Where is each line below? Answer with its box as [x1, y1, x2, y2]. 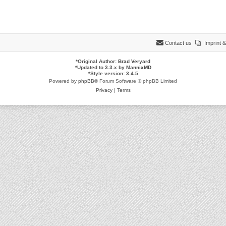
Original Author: [78, 59, 118, 64]
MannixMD [126, 65, 151, 70]
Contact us [165, 40, 192, 46]
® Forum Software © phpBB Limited [94, 78, 177, 84]
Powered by [49, 78, 78, 84]
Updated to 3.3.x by [77, 65, 126, 70]
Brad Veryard [118, 59, 150, 64]
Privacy [95, 87, 112, 93]
